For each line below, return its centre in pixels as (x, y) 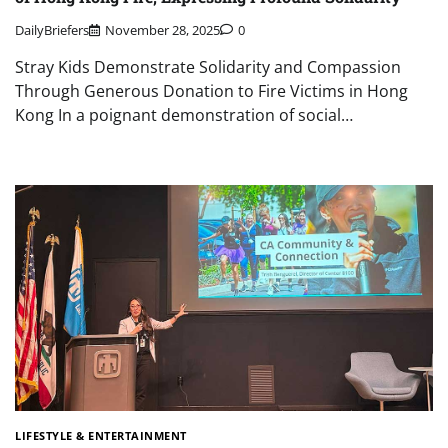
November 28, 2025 (162, 29)
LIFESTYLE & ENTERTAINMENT (101, 435)
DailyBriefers (52, 29)
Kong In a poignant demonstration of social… (184, 114)
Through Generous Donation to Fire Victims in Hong (211, 90)
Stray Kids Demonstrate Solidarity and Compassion (208, 66)
